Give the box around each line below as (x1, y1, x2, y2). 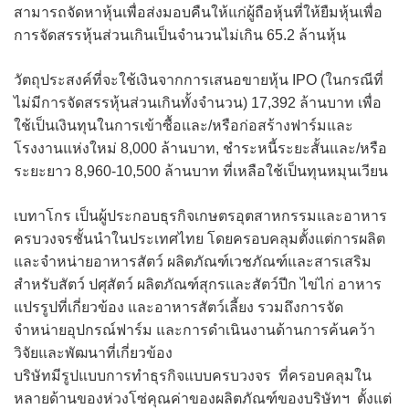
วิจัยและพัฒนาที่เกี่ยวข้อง (14, 344, 173, 361)
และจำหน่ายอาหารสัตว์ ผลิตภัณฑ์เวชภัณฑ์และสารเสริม (14, 253, 372, 269)
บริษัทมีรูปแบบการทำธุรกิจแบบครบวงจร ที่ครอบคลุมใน (14, 367, 372, 383)
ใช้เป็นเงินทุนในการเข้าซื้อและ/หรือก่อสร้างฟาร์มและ (14, 117, 353, 133)
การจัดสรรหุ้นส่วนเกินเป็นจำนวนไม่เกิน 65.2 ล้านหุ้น (14, 26, 346, 43)
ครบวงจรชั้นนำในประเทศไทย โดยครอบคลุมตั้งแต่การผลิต (14, 230, 385, 246)
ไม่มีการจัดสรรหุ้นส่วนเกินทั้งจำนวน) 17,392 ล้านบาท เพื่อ (14, 94, 382, 110)
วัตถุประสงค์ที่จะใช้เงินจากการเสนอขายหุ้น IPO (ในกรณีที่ (14, 71, 383, 88)
